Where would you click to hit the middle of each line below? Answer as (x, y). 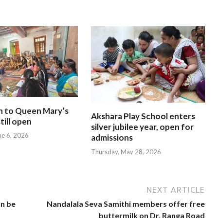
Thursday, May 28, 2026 (126, 152)
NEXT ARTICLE (176, 190)
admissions (112, 137)
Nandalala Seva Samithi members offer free (126, 203)
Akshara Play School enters (143, 116)
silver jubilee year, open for (142, 127)
